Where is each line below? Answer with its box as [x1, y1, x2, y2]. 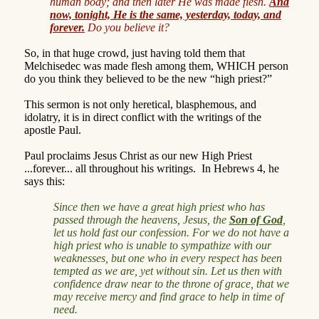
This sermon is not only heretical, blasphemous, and [24, 98, 256, 110]
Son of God [229, 213, 283, 226]
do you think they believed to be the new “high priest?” [24, 72, 272, 85]
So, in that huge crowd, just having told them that [24, 46, 245, 59]
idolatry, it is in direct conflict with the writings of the [24, 110, 261, 123]
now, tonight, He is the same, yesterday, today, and [50, 8, 281, 21]
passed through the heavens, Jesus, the [53, 213, 226, 226]
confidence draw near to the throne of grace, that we [53, 277, 289, 290]
